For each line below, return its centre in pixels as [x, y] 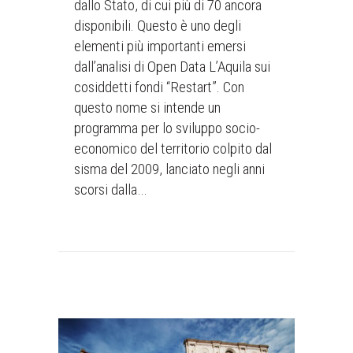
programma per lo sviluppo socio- [167, 128]
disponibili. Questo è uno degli [158, 26]
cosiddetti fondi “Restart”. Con [159, 87]
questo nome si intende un [147, 108]
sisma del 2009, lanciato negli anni [169, 169]
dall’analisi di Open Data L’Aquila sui [172, 67]
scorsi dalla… [110, 190]
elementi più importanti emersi [160, 46]
